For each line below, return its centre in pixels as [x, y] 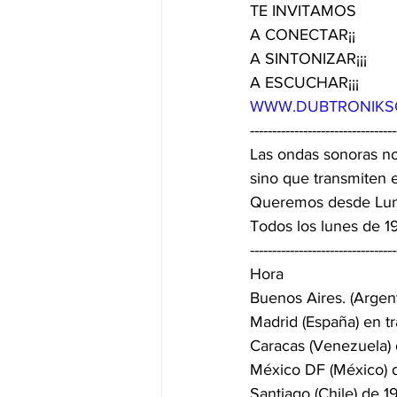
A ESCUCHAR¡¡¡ [304, 83]
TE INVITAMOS [305, 11]
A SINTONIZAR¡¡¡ [311, 59]
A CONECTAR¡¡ [303, 35]
